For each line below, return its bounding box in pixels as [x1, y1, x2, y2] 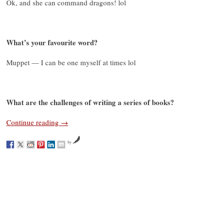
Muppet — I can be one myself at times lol [6, 57, 136, 67]
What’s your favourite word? [6, 36, 98, 48]
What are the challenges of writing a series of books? [6, 96, 174, 108]
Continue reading [6, 117, 61, 127]
